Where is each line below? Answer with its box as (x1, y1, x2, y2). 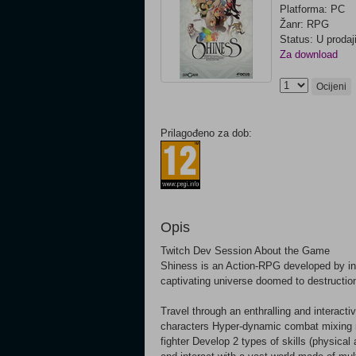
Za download (280, 48, 338, 60)
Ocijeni (316, 81, 346, 92)
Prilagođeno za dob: (161, 127, 252, 139)
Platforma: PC (280, 3, 345, 15)
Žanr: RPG (280, 18, 329, 30)
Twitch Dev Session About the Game (161, 244, 330, 257)
